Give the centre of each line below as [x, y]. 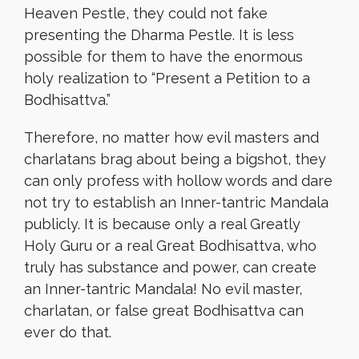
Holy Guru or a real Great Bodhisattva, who [170, 246]
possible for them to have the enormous [163, 56]
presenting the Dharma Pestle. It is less [159, 35]
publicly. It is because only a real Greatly [162, 224]
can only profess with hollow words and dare [178, 181]
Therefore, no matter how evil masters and [171, 137]
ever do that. [68, 332]
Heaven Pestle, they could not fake [146, 13]
